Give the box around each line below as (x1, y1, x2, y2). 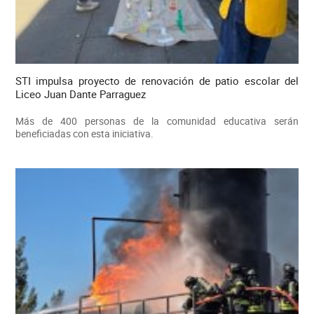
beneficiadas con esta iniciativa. (15, 126, 153, 140)
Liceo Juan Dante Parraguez (15, 86, 146, 101)
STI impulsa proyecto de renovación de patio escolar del (15, 73, 299, 88)
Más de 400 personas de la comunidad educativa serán (15, 114, 299, 128)
